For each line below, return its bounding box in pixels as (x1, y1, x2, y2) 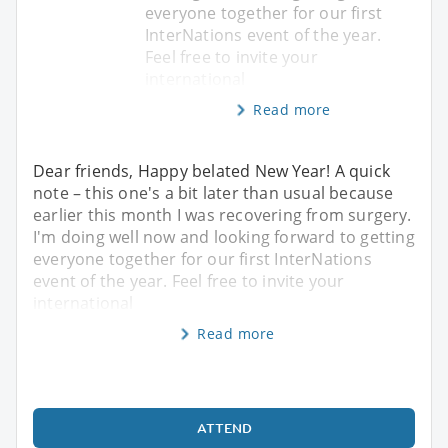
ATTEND (196, 418, 252, 437)
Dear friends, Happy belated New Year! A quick (33, 159, 391, 182)
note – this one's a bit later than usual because (33, 181, 394, 204)
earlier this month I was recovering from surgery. (33, 203, 411, 226)
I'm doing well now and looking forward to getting (33, 225, 415, 248)
